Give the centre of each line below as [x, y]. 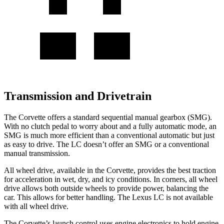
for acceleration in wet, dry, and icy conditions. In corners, [96, 179]
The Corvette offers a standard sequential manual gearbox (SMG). [108, 117]
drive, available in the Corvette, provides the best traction [125, 170]
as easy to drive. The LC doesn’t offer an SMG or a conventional [106, 144]
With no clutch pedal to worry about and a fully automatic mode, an [110, 126]
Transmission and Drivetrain [78, 96]
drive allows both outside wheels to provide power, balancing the [106, 188]
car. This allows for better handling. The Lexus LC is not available [108, 197]
